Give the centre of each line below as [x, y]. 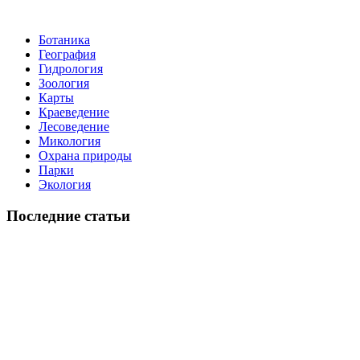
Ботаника [64, 39]
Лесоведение [74, 126]
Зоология [64, 83]
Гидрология [71, 68]
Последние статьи [68, 215]
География [67, 54]
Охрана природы [85, 155]
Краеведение [74, 112]
